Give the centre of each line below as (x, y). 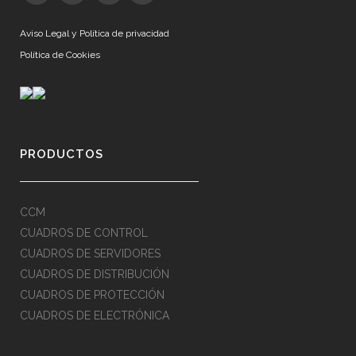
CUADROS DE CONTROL (84, 232)
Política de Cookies (60, 54)
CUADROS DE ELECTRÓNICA (95, 315)
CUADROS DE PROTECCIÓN (92, 294)
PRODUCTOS (62, 154)
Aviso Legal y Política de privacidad (95, 33)
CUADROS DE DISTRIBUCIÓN (95, 274)
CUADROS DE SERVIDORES (90, 253)
